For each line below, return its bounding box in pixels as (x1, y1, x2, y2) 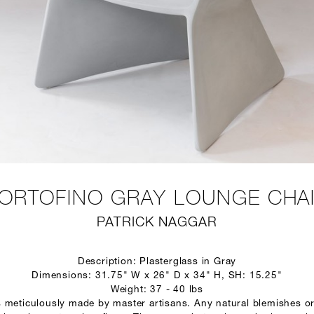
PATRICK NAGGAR (97, 217, 217, 230)
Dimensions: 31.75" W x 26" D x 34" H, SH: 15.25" (32, 271, 282, 280)
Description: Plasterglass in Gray (77, 257, 237, 266)
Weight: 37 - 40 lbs (110, 285, 204, 294)
